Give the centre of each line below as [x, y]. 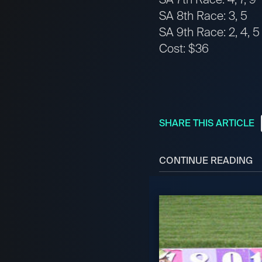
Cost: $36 [184, 49]
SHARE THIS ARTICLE [207, 123]
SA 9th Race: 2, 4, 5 [209, 32]
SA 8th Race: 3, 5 [203, 16]
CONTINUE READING [206, 161]
